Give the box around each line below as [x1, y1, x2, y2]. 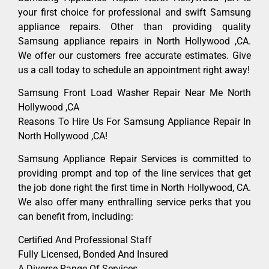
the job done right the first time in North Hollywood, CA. [18, 182, 251, 194]
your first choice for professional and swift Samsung [18, 6, 251, 18]
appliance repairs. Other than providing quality [18, 20, 251, 32]
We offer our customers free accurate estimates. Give [18, 49, 251, 61]
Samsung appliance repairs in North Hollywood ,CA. [18, 35, 251, 47]
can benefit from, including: [18, 211, 133, 223]
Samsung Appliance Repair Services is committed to [18, 153, 251, 165]
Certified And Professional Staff [18, 234, 152, 246]
